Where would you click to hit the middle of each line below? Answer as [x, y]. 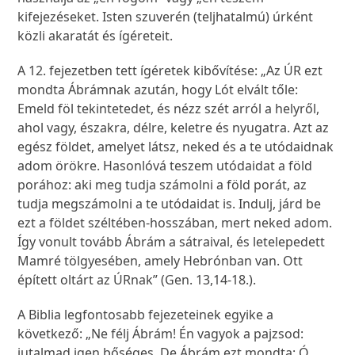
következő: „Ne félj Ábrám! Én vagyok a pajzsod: [161, 334]
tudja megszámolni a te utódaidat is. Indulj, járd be [170, 204]
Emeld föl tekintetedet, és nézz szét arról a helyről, [169, 109]
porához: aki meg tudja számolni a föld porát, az [162, 185]
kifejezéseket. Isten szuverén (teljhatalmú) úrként [166, 17]
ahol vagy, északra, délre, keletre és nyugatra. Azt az [174, 128]
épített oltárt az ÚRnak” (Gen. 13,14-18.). [139, 280]
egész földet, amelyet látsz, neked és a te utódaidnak [176, 147]
